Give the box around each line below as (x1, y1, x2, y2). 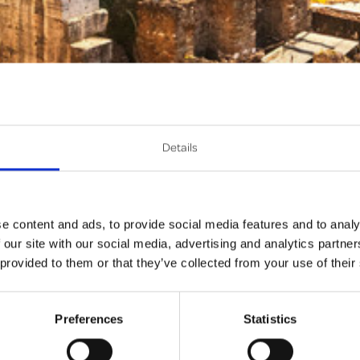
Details (162, 139, 198, 154)
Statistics (243, 312, 297, 326)
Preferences (55, 312, 124, 326)
